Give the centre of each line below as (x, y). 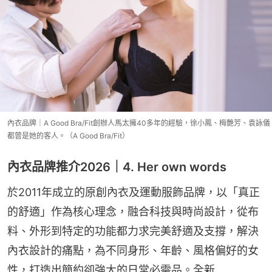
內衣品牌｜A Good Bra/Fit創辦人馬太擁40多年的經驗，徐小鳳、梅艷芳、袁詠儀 (139, 123)
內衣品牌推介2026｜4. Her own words (117, 167)
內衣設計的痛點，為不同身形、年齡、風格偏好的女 (133, 251)
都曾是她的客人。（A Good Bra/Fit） (68, 136)
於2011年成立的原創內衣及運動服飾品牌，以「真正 (134, 192)
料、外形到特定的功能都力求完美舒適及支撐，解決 (133, 231)
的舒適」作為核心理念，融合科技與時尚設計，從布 (133, 212)
